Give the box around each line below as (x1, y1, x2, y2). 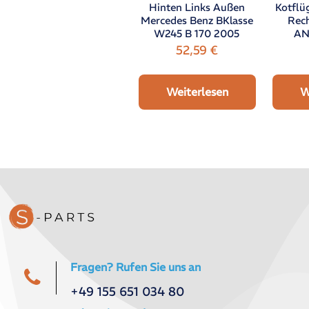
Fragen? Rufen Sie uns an (70, 259, 201, 274)
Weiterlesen (166, 84, 229, 99)
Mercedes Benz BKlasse (140, 13, 253, 27)
